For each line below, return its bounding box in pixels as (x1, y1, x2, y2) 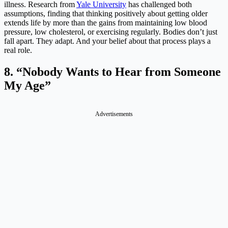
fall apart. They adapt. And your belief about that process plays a (4, 37, 211, 46)
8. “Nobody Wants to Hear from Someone (4, 65, 221, 79)
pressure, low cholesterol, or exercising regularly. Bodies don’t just (4, 27, 217, 37)
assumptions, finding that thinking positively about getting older (4, 9, 208, 18)
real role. (4, 46, 32, 55)
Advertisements (95, 110, 133, 118)
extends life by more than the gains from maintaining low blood (4, 18, 207, 27)
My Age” (4, 79, 51, 93)
